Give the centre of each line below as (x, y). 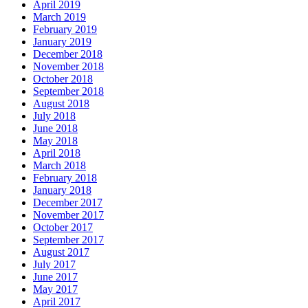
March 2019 (59, 17)
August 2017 (61, 252)
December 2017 (68, 203)
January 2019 (62, 42)
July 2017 (54, 265)
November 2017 (68, 215)
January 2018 (62, 190)
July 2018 (54, 116)
